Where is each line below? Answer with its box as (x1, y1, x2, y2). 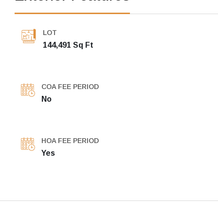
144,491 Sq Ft (43, 41, 93, 49)
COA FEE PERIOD (41, 83, 99, 91)
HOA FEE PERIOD (41, 137, 99, 145)
